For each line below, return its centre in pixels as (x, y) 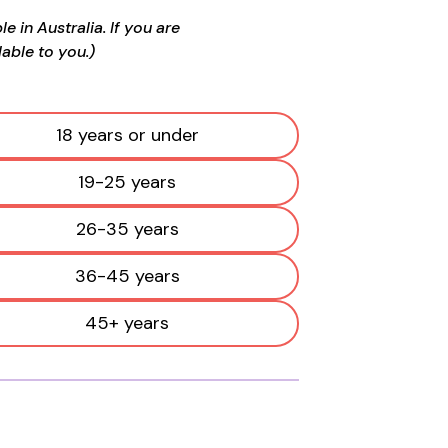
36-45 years (127, 276)
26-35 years (127, 229)
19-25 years (127, 182)
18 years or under (127, 135)
